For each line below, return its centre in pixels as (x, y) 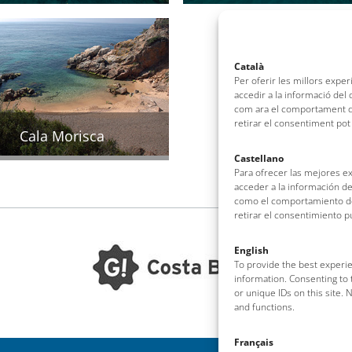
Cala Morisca (62, 136)
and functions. (264, 307)
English (251, 250)
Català (249, 66)
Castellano (259, 158)
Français (254, 342)
